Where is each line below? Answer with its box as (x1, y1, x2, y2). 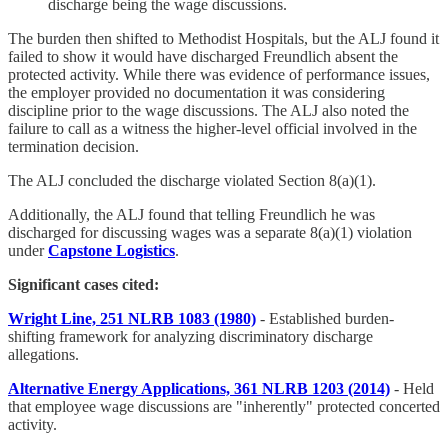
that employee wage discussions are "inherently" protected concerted (8, 398, 440, 416)
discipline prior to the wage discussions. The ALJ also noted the (8, 102, 409, 120)
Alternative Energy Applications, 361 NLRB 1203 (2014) (8, 380, 390, 398)
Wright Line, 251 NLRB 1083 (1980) (8, 310, 256, 328)
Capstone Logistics (48, 242, 175, 260)
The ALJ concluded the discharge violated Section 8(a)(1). (8, 172, 376, 190)
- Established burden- (256, 310, 394, 328)
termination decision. (8, 138, 139, 156)
